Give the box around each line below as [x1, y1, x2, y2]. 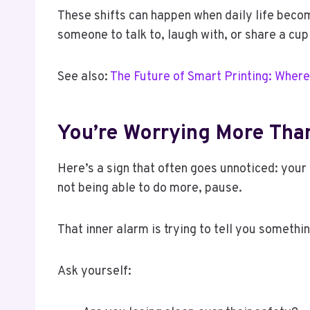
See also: [57, 69, 110, 85]
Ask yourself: [57, 263, 131, 280]
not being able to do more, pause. [57, 180, 242, 197]
